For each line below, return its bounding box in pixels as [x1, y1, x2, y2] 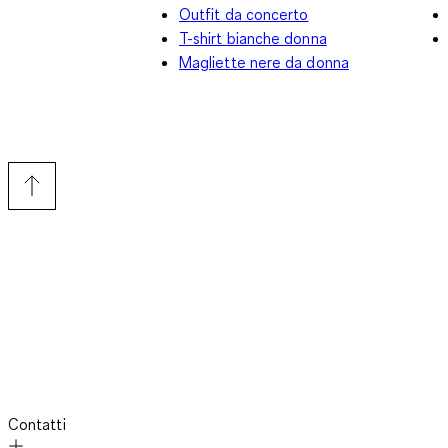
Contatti [8, 413, 66, 434]
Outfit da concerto [179, 3, 309, 24]
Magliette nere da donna [179, 51, 349, 72]
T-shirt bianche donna [179, 27, 327, 48]
